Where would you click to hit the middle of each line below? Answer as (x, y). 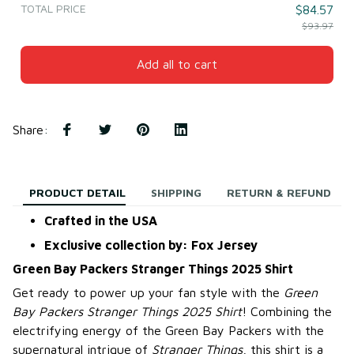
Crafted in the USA (101, 221)
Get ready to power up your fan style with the (148, 293)
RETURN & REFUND (279, 193)
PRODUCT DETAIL (77, 193)
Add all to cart (177, 64)
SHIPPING (176, 193)
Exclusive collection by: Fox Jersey (151, 245)
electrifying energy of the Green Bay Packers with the (168, 331)
